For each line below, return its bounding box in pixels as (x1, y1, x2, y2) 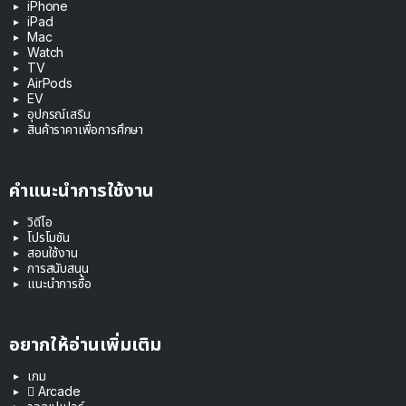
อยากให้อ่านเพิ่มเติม (9, 333, 161, 355)
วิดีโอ (27, 213, 53, 229)
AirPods (27, 74, 72, 91)
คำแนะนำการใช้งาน (9, 179, 154, 201)
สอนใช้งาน (27, 244, 78, 260)
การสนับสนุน (27, 259, 89, 275)
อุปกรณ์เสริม (27, 105, 91, 121)
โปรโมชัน (27, 228, 70, 245)
